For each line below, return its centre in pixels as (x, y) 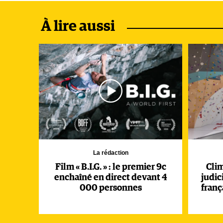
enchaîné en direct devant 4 (111, 178)
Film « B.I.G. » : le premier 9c (111, 167)
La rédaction (111, 153)
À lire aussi (78, 26)
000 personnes (111, 188)
